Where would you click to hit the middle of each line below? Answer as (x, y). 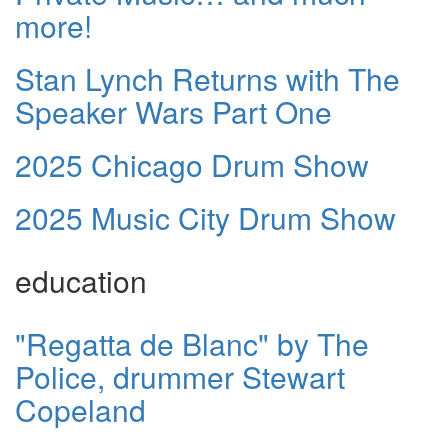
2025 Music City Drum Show (205, 218)
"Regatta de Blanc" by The (192, 344)
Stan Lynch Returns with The (207, 79)
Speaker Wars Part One (173, 112)
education (81, 281)
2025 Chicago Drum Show (192, 165)
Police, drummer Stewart (180, 377)
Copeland (80, 410)
